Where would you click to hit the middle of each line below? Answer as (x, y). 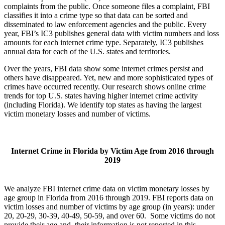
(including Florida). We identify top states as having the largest (103, 105)
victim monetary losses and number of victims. (77, 114)
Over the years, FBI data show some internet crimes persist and (104, 69)
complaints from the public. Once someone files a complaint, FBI (107, 7)
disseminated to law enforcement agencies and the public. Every (105, 25)
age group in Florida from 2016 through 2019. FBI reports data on (109, 197)
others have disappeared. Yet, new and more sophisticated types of (108, 78)
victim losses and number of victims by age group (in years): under (109, 206)
